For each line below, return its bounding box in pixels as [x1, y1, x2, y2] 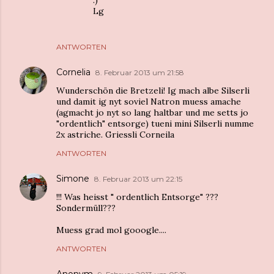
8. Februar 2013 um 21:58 [95, 68, 184, 77]
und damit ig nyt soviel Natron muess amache [56, 96, 241, 107]
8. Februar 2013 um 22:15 [94, 174, 182, 183]
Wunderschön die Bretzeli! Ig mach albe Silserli [56, 85, 250, 96]
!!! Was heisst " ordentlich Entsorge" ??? [56, 191, 218, 202]
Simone [56, 173, 89, 184]
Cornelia [56, 67, 91, 78]
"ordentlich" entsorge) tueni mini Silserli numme [56, 118, 254, 129]
